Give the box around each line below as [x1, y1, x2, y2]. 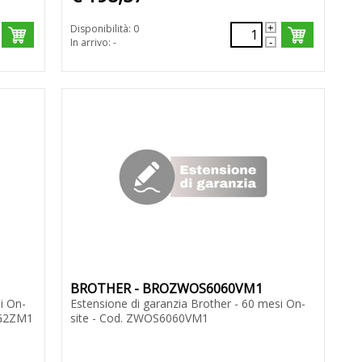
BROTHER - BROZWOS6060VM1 [69, 280, 263, 298]
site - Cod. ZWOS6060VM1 [69, 310, 208, 326]
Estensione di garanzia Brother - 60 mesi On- [69, 296, 305, 312]
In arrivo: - [69, 36, 116, 50]
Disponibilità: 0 [69, 22, 139, 36]
